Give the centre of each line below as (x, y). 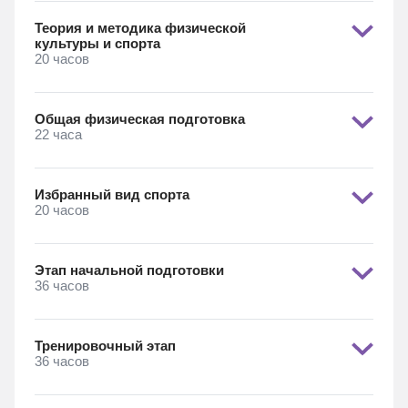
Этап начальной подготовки (129, 270)
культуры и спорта (97, 43)
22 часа (58, 134)
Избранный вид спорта (112, 194)
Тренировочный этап (105, 346)
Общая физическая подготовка (140, 119)
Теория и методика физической (140, 28)
